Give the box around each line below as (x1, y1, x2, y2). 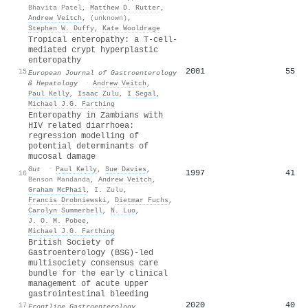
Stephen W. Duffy (28, 23, 94, 32)
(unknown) (90, 13, 127, 22)
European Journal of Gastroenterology (28, 68, 177, 77)
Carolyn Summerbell (28, 206, 102, 214)
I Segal (127, 89, 156, 98)
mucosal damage (28, 151, 96, 162)
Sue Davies (105, 164, 146, 173)
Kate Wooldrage (102, 23, 160, 32)
